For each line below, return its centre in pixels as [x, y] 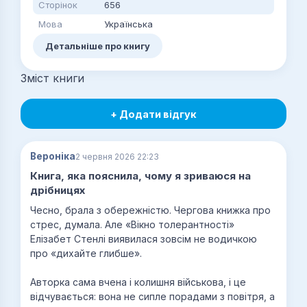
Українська [128, 24]
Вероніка [53, 157]
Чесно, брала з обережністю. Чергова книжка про [150, 210]
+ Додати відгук [153, 114]
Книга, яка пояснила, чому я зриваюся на [140, 176]
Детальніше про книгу [98, 46]
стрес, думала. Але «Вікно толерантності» [132, 225]
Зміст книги [52, 78]
